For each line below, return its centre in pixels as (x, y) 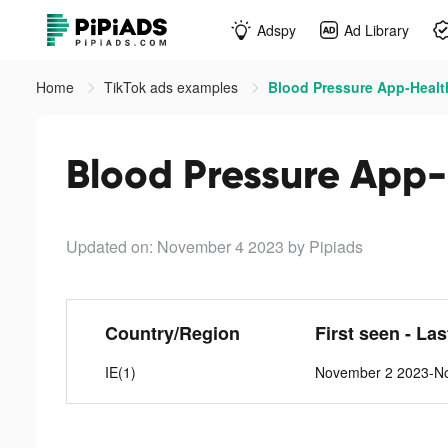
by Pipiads (325, 246)
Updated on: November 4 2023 (175, 246)
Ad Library (376, 29)
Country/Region (172, 333)
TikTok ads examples (173, 87)
